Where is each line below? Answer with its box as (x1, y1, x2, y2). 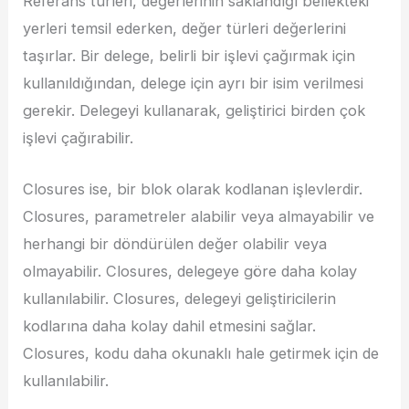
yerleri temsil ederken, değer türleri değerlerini (23, 19, 347, 38)
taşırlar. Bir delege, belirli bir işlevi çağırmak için (23, 47, 356, 66)
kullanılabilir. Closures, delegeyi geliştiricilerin (23, 289, 337, 309)
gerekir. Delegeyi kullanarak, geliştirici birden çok (23, 101, 366, 121)
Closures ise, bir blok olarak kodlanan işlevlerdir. (23, 180, 363, 199)
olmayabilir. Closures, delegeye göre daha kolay (23, 262, 358, 281)
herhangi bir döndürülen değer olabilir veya (23, 235, 328, 254)
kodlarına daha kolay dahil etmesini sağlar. (23, 317, 317, 336)
